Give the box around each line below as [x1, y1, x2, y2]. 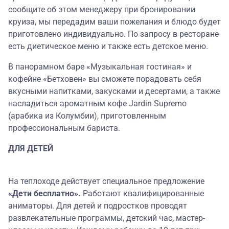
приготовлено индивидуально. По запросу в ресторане [8, 29, 219, 39]
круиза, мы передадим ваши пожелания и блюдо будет [8, 17, 221, 27]
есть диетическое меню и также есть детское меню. [8, 41, 210, 52]
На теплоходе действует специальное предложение [8, 176, 204, 187]
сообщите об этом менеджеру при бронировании [8, 5, 195, 15]
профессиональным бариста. [8, 123, 122, 133]
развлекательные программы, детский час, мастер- [8, 213, 205, 223]
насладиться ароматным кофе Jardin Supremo [8, 99, 187, 109]
